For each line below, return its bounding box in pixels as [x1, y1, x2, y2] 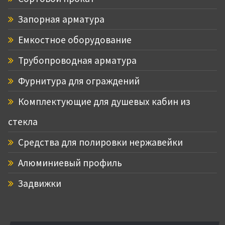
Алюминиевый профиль [16, 156, 122, 169]
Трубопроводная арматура [16, 54, 137, 66]
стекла [8, 115, 38, 128]
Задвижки [16, 177, 61, 189]
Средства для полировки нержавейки [16, 136, 183, 148]
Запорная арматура [16, 13, 104, 25]
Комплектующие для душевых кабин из [16, 95, 190, 107]
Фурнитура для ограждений [16, 74, 140, 87]
